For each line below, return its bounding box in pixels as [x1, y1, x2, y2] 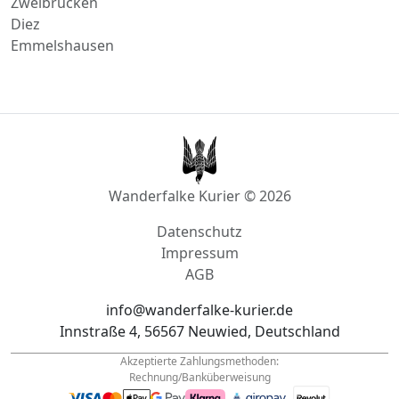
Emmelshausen [11, 13, 114, 34]
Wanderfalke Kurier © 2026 [108, 164, 291, 184]
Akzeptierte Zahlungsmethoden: [120, 331, 279, 347]
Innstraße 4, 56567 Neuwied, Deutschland [59, 299, 340, 320]
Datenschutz [157, 199, 242, 220]
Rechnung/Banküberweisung [128, 347, 271, 363]
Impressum [160, 221, 239, 241]
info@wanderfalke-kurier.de [106, 278, 293, 298]
